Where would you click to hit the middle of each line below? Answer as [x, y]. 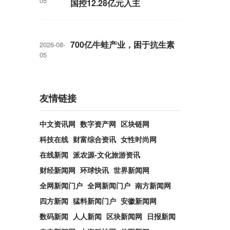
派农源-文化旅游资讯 [107, 155]
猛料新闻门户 [94, 201]
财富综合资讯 [94, 139]
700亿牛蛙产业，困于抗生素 [122, 44]
